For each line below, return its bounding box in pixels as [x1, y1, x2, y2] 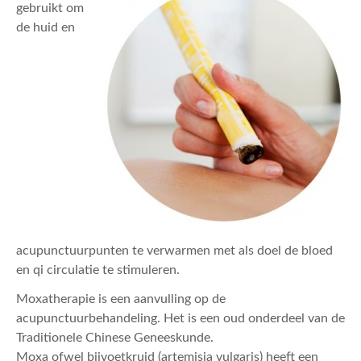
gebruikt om [16, 2, 84, 15]
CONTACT [28, 30, 92, 44]
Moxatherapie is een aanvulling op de [16, 293, 226, 306]
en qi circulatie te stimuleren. [16, 263, 180, 277]
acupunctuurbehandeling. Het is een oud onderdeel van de [16, 312, 345, 326]
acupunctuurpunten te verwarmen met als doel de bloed [16, 244, 333, 258]
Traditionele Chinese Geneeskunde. [16, 331, 214, 345]
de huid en [16, 21, 75, 35]
